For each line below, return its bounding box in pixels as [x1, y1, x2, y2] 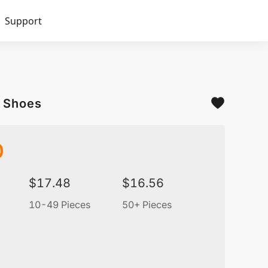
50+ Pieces [122, 199, 172, 211]
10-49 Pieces [29, 199, 90, 211]
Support [5, 14, 42, 28]
